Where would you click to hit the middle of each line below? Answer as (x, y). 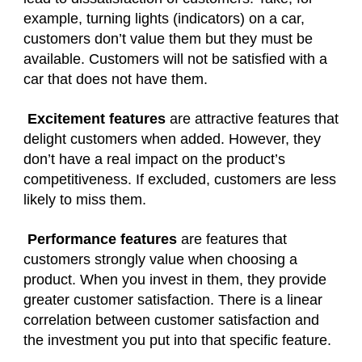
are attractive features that (252, 119)
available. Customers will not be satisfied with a (175, 59)
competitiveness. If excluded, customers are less (180, 180)
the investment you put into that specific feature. (177, 341)
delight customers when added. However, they (172, 139)
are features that (232, 240)
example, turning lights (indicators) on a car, (164, 19)
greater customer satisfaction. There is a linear (173, 300)
